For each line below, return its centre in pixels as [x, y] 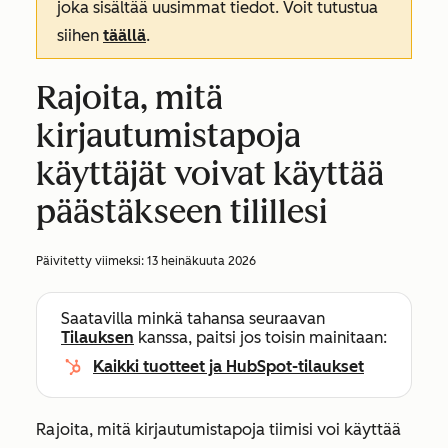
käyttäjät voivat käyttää [210, 174]
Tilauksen [97, 337]
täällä [124, 35]
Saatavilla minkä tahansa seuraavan [193, 318]
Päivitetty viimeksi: [91, 261]
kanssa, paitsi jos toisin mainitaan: [260, 337]
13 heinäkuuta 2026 [201, 261]
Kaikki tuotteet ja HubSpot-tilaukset [228, 366]
